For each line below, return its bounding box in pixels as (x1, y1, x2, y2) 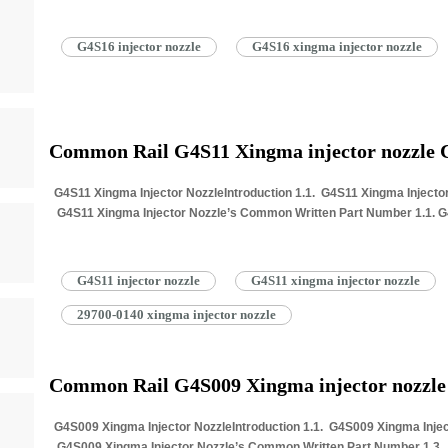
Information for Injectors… (53, 226, 206, 240)
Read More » (205, 226, 272, 240)
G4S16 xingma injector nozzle (251, 39, 422, 54)
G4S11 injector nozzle (76, 273, 200, 288)
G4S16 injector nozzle (76, 39, 201, 54)
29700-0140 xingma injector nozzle (76, 307, 276, 322)
